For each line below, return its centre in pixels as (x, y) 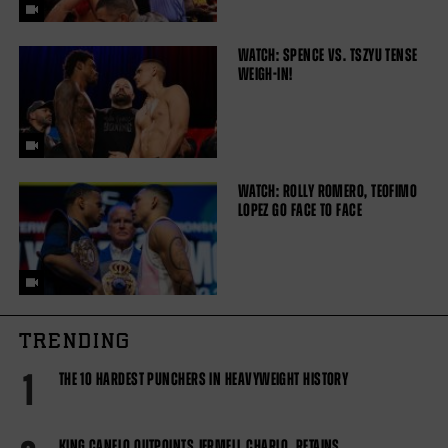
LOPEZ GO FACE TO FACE (300, 210)
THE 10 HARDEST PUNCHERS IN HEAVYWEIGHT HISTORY (203, 378)
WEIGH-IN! (265, 73)
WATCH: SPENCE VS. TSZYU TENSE (327, 54)
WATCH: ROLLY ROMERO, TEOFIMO (327, 191)
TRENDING (74, 342)
